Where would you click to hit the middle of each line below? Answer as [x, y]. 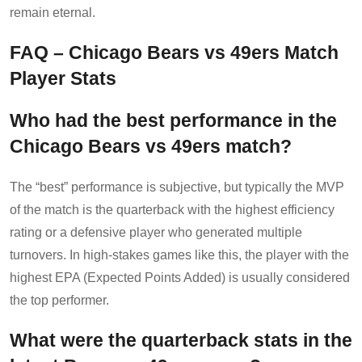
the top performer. [59, 300]
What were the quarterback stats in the [181, 340]
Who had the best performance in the [173, 120]
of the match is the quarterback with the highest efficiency [172, 209]
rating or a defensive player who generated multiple [156, 232]
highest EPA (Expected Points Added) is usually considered [180, 277]
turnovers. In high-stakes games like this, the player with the [179, 255]
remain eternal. [53, 12]
